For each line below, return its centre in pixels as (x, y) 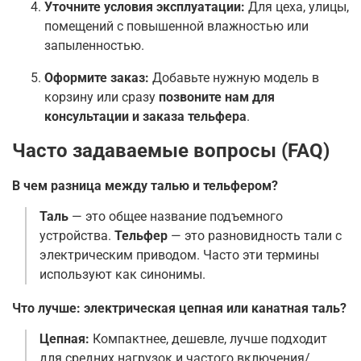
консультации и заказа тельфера (145, 116)
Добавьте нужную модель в (234, 77)
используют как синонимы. (122, 274)
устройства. (77, 235)
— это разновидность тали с (255, 235)
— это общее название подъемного (176, 216)
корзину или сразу (102, 97)
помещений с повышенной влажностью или (176, 26)
